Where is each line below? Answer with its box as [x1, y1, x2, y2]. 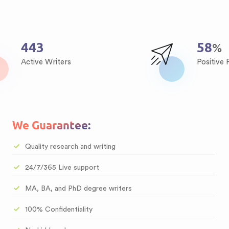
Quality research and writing [25, 143, 116, 150]
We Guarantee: [12, 119, 90, 132]
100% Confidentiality [25, 206, 93, 213]
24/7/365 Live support [25, 164, 99, 171]
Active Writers [21, 58, 71, 66]
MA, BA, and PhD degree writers [25, 185, 132, 192]
